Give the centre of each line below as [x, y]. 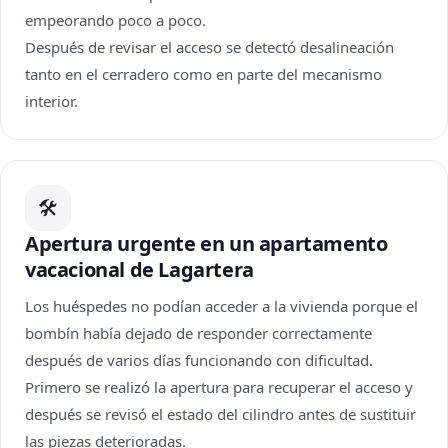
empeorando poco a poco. [115, 20]
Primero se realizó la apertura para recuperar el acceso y [219, 387]
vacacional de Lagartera [139, 269]
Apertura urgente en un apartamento [206, 243]
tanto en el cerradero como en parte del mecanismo [203, 74]
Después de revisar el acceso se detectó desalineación [209, 47]
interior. [51, 101]
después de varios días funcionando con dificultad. [199, 360]
